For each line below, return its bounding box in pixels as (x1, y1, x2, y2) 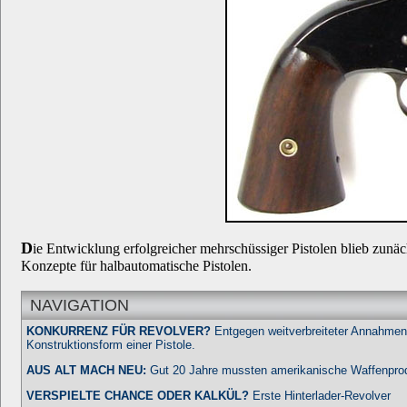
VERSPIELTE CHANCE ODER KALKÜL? (26, 389, 249, 402)
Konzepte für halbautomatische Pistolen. (21, 258, 252, 273)
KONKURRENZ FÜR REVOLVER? (26, 324, 211, 338)
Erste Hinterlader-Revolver (249, 389, 391, 402)
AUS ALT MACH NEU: (26, 363, 146, 377)
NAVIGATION (30, 296, 129, 314)
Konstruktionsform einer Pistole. (26, 338, 195, 352)
